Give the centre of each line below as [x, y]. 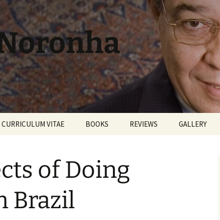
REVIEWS [144, 124]
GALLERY [193, 124]
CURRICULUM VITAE [33, 124]
